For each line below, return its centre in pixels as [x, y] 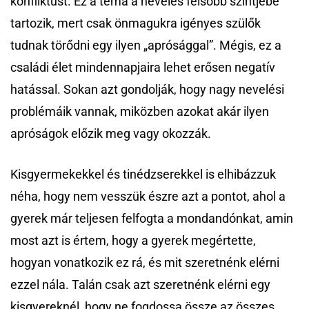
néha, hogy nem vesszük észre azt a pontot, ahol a [148, 197]
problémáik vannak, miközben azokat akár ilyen [140, 112]
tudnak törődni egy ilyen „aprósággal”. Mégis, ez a [146, 46]
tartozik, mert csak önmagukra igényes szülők [136, 23]
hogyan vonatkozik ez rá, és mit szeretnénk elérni [145, 263]
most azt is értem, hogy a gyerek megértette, [133, 241]
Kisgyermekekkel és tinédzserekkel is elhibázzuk [143, 175]
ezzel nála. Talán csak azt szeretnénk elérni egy [140, 285]
